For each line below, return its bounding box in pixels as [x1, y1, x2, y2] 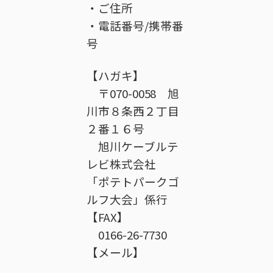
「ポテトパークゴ [87, 173, 179, 190]
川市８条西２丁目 [87, 102, 179, 119]
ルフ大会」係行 [87, 191, 168, 208]
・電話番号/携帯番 [87, 17, 183, 34]
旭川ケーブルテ [87, 138, 179, 155]
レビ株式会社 [87, 155, 168, 172]
